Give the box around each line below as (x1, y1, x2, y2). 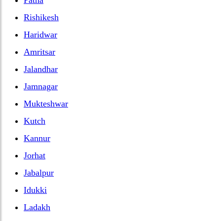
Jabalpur (24, 167, 54, 178)
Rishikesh (24, 12, 59, 22)
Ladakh (24, 202, 50, 212)
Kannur (24, 133, 50, 143)
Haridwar (24, 29, 57, 39)
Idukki (24, 184, 47, 195)
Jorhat (24, 150, 45, 160)
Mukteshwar (24, 98, 68, 109)
